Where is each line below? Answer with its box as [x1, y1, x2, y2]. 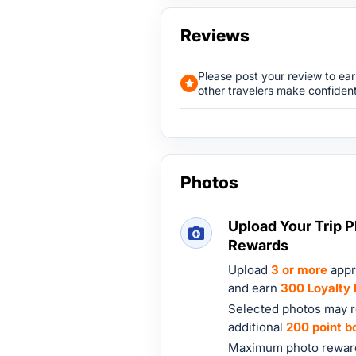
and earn [228, 281, 281, 296]
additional [228, 319, 286, 335]
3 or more [271, 262, 327, 277]
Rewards [228, 237, 288, 253]
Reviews [180, 25, 250, 45]
